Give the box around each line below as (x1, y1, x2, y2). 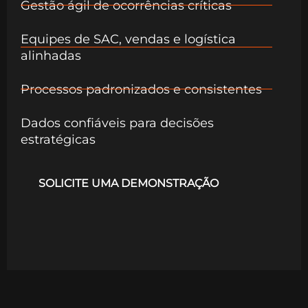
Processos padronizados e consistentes (21, 81, 262, 97)
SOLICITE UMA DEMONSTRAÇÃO (38, 176, 219, 190)
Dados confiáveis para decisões (21, 115, 214, 131)
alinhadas (21, 47, 81, 63)
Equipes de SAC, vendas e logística (21, 31, 236, 47)
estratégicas (21, 131, 96, 147)
